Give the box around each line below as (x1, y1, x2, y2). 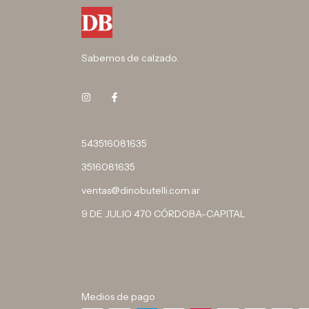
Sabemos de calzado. (81, 51, 179, 64)
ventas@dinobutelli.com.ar (81, 183, 200, 197)
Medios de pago (81, 290, 155, 303)
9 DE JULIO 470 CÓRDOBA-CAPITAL (81, 207, 246, 220)
